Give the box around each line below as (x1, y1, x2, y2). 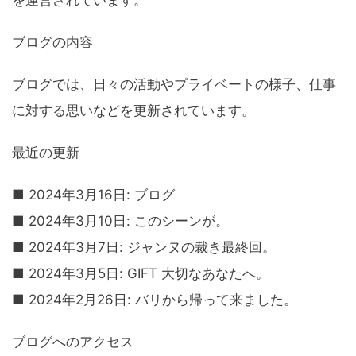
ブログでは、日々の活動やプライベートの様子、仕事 (12, 76, 336, 93)
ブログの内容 (12, 34, 93, 51)
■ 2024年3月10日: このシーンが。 (12, 213, 229, 230)
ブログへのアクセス (12, 334, 133, 350)
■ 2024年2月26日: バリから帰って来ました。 (12, 292, 297, 308)
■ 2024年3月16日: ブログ (12, 187, 175, 203)
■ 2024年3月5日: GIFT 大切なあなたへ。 (12, 265, 269, 282)
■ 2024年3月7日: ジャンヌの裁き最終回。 (12, 239, 276, 256)
